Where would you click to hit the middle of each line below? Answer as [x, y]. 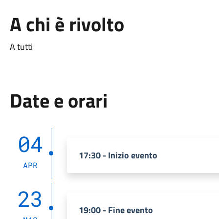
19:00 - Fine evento [116, 210]
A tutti [21, 47]
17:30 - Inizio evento [118, 155]
